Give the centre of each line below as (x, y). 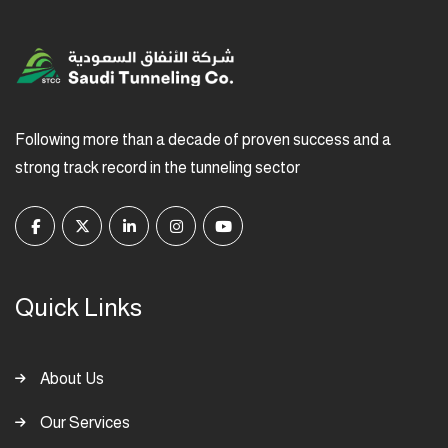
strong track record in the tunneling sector (157, 167)
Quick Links (78, 306)
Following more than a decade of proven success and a (203, 139)
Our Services (85, 422)
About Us (72, 378)
